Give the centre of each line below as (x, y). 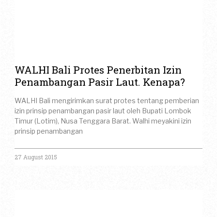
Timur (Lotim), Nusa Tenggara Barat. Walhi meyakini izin (103, 121)
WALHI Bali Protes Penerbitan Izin (98, 70)
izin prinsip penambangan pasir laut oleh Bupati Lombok (103, 111)
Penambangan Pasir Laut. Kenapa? (100, 82)
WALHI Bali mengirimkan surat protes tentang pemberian (107, 101)
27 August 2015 (36, 157)
